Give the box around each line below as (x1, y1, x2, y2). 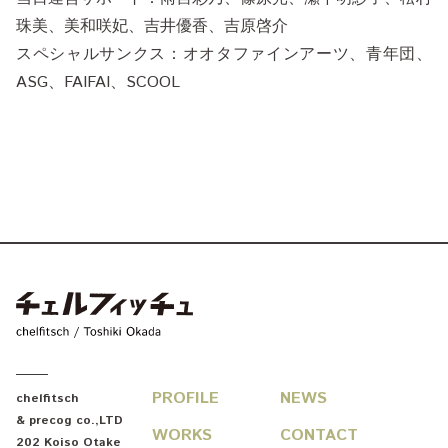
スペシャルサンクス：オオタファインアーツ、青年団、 (16, 42, 432, 66)
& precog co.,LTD (16, 411, 123, 429)
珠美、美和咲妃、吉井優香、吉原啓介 (16, 14, 288, 38)
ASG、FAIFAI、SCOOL (16, 70, 180, 94)
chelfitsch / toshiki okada (228, 287, 405, 311)
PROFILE (152, 386, 219, 410)
